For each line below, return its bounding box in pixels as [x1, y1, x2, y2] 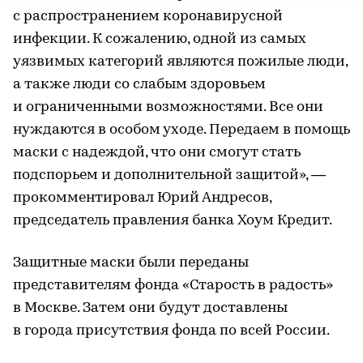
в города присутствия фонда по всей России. [13, 322, 330, 339]
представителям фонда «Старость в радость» [13, 277, 333, 293]
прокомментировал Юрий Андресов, [13, 190, 271, 206]
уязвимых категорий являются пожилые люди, [13, 53, 348, 70]
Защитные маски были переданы [13, 254, 249, 271]
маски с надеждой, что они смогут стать [13, 144, 301, 160]
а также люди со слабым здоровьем [13, 76, 266, 92]
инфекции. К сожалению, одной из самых [13, 31, 306, 47]
